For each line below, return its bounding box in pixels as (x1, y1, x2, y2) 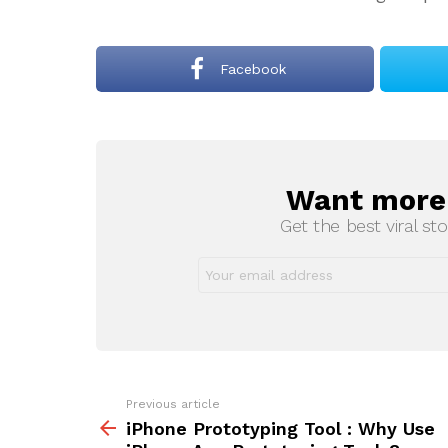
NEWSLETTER (130, 185, 306, 206)
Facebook (220, 61, 286, 77)
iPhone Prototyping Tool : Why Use (126, 418, 435, 439)
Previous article (126, 397, 220, 411)
